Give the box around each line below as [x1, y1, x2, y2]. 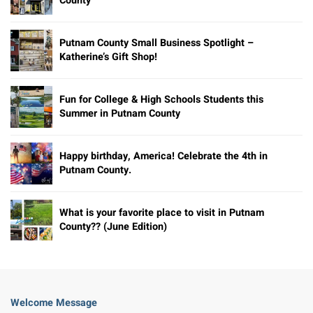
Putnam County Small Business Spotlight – [59, 35, 254, 50]
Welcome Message [10, 295, 97, 310]
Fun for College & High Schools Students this [59, 92, 263, 107]
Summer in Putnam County [59, 105, 180, 121]
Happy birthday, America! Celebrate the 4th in [59, 148, 268, 163]
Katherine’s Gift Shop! [59, 49, 157, 64]
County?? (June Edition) [59, 219, 167, 234]
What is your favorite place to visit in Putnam [59, 205, 264, 220]
